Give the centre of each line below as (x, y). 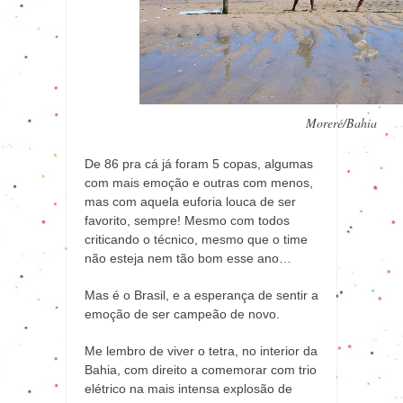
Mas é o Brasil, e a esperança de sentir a (201, 296)
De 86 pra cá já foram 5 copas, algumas (199, 164)
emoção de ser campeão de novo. (182, 314)
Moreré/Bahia (341, 123)
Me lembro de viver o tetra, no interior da (201, 351)
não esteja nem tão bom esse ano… (188, 259)
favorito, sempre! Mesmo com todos (187, 221)
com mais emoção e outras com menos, (199, 183)
